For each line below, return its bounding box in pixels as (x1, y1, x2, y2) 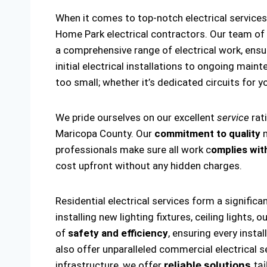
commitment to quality (154, 128, 260, 139)
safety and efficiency (68, 227, 168, 239)
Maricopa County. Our (55, 128, 154, 139)
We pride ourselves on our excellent (55, 111, 217, 123)
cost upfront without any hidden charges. (55, 160, 242, 172)
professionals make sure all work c (55, 144, 211, 156)
